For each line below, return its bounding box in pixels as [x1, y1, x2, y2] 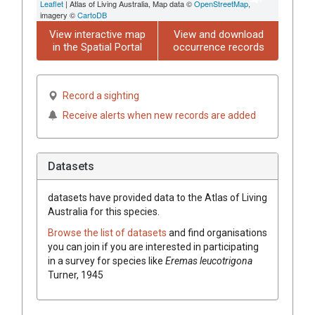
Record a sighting [63, 89, 139, 101]
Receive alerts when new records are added [63, 109, 256, 121]
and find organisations [169, 226, 267, 238]
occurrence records [172, 40, 264, 53]
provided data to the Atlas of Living [111, 191, 267, 203]
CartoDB [77, 8, 107, 20]
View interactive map [49, 27, 146, 41]
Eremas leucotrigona [165, 255, 252, 266]
